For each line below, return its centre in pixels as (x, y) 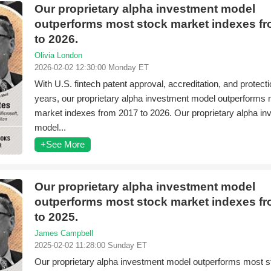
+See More (63, 144)
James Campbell (64, 233)
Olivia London (58, 55)
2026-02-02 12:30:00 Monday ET (92, 67)
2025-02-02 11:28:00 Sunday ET (91, 245)
